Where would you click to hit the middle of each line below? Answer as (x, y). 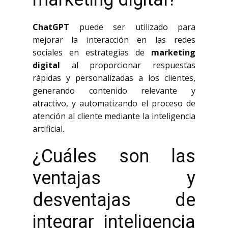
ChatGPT (51, 27)
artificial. (48, 129)
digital (46, 65)
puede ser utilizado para (132, 27)
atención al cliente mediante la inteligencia (114, 116)
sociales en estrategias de (92, 52)
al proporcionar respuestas (128, 65)
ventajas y (114, 178)
